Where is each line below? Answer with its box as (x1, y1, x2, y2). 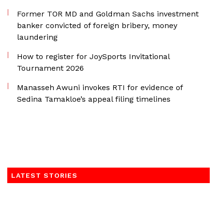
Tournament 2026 (17, 63, 84, 73)
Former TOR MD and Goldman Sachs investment (17, 9, 199, 18)
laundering (17, 32, 58, 42)
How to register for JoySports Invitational (17, 52, 170, 61)
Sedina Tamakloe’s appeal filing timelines (17, 94, 170, 104)
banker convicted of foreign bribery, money (17, 21, 177, 30)
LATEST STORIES (11, 171, 77, 179)
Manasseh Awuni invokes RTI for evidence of (17, 83, 183, 92)
